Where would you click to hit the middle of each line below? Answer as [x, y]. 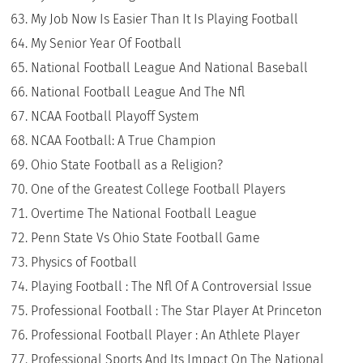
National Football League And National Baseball [170, 67]
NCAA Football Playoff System [115, 116]
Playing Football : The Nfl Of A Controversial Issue [172, 286]
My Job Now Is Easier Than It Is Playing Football [165, 19]
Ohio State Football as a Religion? [127, 164]
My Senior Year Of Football [107, 43]
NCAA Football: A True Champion [124, 140]
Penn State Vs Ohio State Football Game [146, 237]
